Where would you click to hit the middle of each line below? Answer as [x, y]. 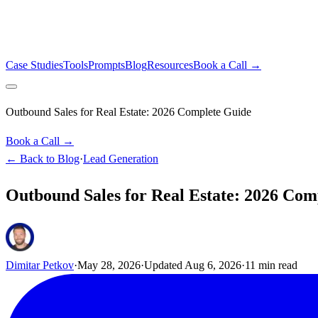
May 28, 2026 [109, 265]
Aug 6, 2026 [213, 265]
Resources [170, 65]
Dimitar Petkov [40, 265]
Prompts [106, 65]
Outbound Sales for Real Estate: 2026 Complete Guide [128, 112]
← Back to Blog [43, 159]
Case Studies [34, 65]
